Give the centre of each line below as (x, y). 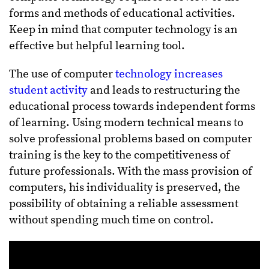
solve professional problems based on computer (131, 139)
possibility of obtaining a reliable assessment (124, 204)
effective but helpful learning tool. (97, 46)
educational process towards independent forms (132, 106)
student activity (48, 90)
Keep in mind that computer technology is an (123, 29)
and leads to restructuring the (164, 90)
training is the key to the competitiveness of (119, 155)
